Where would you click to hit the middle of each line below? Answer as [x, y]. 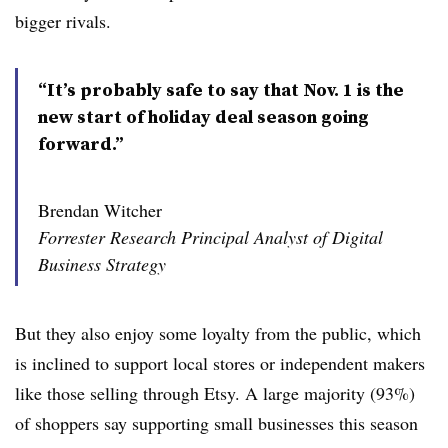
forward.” [81, 144]
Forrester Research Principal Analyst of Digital [210, 237]
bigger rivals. [63, 21]
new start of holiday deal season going [203, 117]
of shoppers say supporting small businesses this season [216, 423]
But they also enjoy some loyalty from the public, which [218, 333]
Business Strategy [102, 264]
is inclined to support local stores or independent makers [220, 363]
